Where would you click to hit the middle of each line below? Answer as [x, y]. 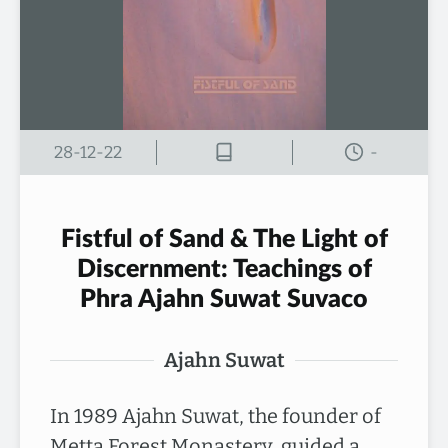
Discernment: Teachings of [224, 269]
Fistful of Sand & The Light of [224, 239]
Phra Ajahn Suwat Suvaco [224, 299]
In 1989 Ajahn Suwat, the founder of [215, 416]
